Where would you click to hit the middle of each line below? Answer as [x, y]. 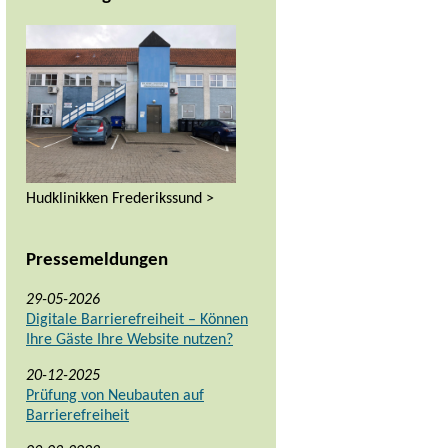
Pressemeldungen [97, 260]
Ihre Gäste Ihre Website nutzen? [129, 340]
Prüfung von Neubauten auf [115, 396]
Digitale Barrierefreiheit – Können [137, 320]
